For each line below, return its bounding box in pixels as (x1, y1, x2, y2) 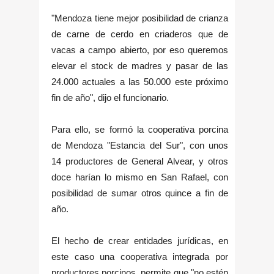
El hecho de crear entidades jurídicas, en (51, 235, 228, 246)
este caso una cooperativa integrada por (51, 251, 228, 262)
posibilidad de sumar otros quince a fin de (51, 187, 228, 198)
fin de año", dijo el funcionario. (51, 92, 169, 103)
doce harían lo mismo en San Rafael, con (51, 171, 228, 182)
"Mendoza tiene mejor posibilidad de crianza (51, 12, 228, 23)
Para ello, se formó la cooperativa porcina (51, 124, 228, 135)
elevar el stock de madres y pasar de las (51, 60, 228, 71)
